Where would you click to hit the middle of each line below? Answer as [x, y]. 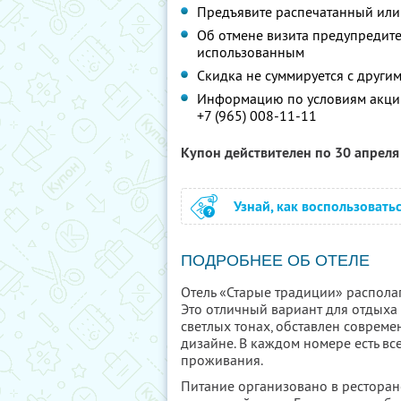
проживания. [222, 360]
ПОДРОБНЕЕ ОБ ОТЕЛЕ [275, 260]
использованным [251, 52]
